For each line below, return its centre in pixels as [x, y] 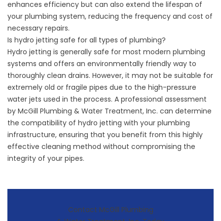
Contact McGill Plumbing [110, 209]
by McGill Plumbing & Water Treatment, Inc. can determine [110, 111]
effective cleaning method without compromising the [101, 146]
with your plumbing [156, 123]
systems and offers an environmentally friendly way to [102, 63]
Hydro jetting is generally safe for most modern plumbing [106, 52]
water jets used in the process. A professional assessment [107, 99]
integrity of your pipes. [46, 158]
